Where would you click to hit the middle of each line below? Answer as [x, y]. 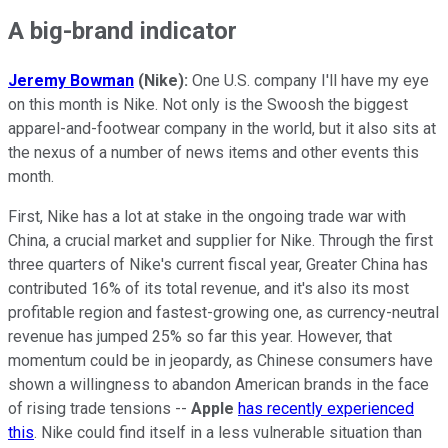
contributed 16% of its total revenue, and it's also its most [208, 289]
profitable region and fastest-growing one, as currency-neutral [223, 313]
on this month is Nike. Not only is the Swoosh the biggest [208, 105]
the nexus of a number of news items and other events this [213, 153]
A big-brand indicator [122, 31]
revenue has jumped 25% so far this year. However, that [200, 337]
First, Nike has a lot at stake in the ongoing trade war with [207, 217]
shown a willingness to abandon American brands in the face [218, 385]
